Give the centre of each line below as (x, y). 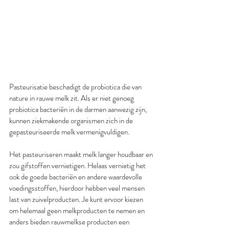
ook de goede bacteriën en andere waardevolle (76, 177)
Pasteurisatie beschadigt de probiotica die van (76, 87)
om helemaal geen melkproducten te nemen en (78, 210)
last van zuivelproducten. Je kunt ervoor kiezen (77, 199)
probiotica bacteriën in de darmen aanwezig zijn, (79, 109)
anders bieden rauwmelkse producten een (70, 222)
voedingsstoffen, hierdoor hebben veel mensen (78, 188)
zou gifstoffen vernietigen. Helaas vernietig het (78, 165)
